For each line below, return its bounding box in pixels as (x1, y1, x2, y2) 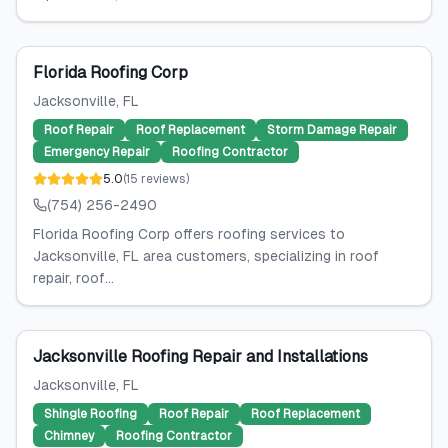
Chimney (44, 429, 94, 443)
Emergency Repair (44, 145, 150, 159)
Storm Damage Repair (267, 123, 397, 137)
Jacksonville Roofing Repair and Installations (33, 347, 368, 366)
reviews (141, 172, 186, 186)
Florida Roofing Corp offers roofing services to (33, 226, 345, 242)
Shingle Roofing (44, 407, 137, 421)
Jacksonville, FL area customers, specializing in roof (33, 248, 379, 264)
